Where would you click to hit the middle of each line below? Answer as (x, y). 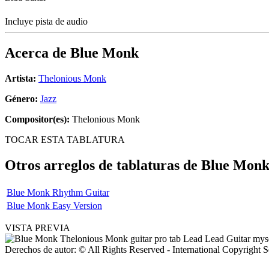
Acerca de (38, 53)
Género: (23, 99)
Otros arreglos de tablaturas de (103, 165)
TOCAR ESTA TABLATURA (65, 140)
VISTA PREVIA (38, 228)
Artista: (20, 79)
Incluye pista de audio (47, 22)
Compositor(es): (37, 119)
